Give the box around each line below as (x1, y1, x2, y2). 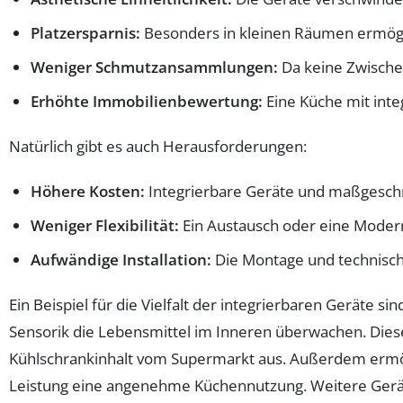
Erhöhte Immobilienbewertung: (31, 91, 263, 112)
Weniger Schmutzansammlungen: (31, 57, 278, 77)
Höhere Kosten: (31, 181, 145, 201)
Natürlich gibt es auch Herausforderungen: (9, 136, 307, 157)
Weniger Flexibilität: (31, 215, 179, 236)
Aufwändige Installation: (31, 249, 211, 270)
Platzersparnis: (31, 22, 140, 43)
